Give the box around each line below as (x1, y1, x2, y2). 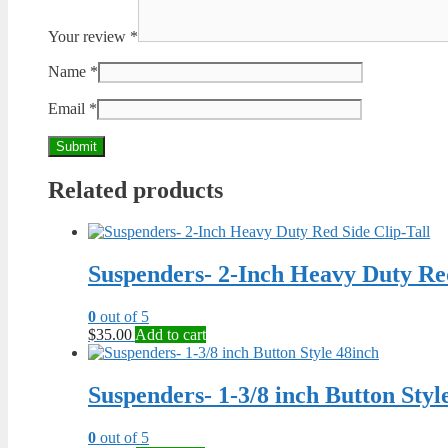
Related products (48, 176, 223, 203)
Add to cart (135, 326, 206, 344)
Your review (48, 27, 130, 45)
